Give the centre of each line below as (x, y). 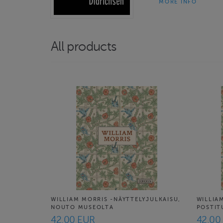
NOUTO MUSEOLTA (82, 207)
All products (84, 47)
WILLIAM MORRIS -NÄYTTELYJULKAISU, (116, 199)
